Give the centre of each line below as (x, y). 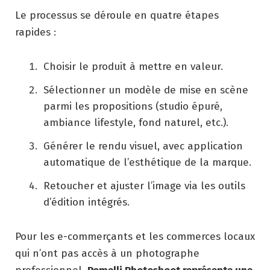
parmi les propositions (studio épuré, (133, 106)
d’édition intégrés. (86, 202)
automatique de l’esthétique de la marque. (147, 162)
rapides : (36, 32)
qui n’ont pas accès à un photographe (107, 253)
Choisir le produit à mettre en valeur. (133, 66)
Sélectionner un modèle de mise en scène (146, 90)
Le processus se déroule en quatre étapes (117, 15)
